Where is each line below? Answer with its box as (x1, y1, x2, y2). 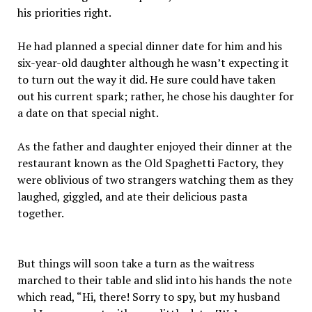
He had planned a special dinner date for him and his (17, 38, 282, 54)
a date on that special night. (17, 105, 159, 120)
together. (17, 205, 64, 221)
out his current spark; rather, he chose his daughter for (17, 88, 294, 104)
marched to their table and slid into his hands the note (17, 272, 292, 288)
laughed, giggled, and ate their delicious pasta (17, 189, 247, 204)
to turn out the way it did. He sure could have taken (17, 72, 276, 87)
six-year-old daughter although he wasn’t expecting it (17, 55, 289, 70)
